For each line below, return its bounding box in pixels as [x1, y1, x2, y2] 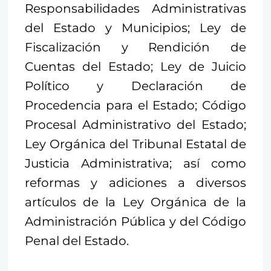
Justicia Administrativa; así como [25, 155, 246, 171]
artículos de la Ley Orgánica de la [25, 194, 246, 209]
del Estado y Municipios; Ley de [25, 20, 246, 35]
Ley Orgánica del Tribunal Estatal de [25, 136, 246, 151]
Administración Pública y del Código [25, 214, 246, 229]
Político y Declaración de [25, 78, 246, 93]
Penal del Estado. [25, 233, 129, 248]
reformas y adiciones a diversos [25, 175, 246, 190]
